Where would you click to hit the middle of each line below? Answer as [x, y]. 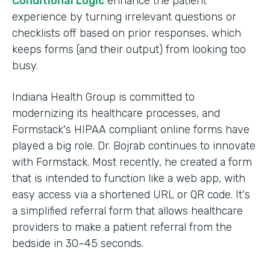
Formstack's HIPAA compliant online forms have [131, 129]
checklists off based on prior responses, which [127, 33]
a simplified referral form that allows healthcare [127, 211]
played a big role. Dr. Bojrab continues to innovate [134, 146]
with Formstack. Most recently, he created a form [132, 162]
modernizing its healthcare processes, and [116, 113]
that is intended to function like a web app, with [129, 178]
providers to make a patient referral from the [122, 227]
